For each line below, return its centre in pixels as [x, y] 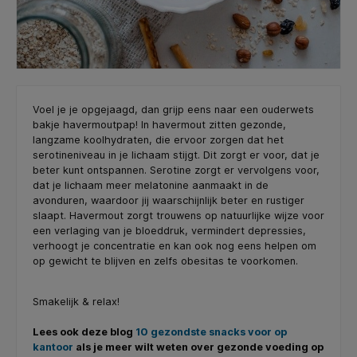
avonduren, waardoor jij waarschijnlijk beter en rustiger [169, 201]
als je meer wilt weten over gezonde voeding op [198, 347]
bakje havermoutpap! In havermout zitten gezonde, [159, 125]
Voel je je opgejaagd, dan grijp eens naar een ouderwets [173, 110]
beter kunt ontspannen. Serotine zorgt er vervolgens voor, [176, 171]
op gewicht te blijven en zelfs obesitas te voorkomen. [165, 261]
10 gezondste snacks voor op [211, 332]
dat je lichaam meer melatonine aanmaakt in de [151, 186]
